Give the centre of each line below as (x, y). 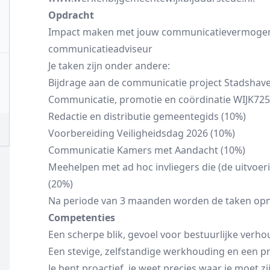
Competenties (82, 218)
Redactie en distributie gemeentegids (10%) (147, 116)
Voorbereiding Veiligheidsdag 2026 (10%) (142, 133)
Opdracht (71, 15)
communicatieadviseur (100, 49)
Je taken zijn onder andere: (109, 66)
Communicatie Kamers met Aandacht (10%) (147, 150)
